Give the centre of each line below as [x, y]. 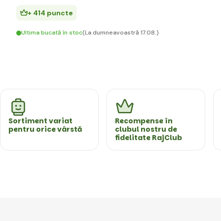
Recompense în [144, 121]
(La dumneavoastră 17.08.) [121, 33]
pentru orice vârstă [45, 129]
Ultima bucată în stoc [52, 33]
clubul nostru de [146, 129]
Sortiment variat [40, 121]
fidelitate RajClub [148, 138]
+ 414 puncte [50, 13]
